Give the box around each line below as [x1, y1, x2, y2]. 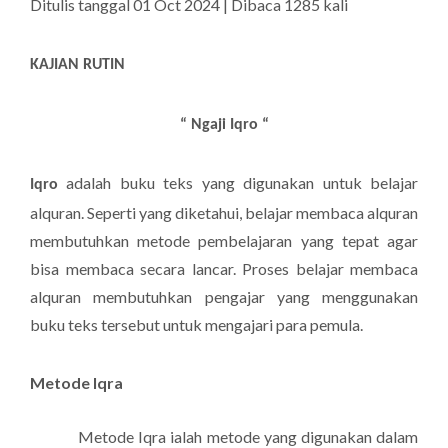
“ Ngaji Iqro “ [179, 117, 269, 133]
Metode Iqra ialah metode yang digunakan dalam [78, 427, 418, 446]
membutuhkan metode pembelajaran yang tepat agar [30, 231, 418, 250]
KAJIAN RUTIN [30, 57, 125, 73]
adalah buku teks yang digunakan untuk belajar [58, 173, 418, 192]
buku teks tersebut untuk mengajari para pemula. [30, 315, 363, 334]
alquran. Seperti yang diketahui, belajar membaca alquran [30, 203, 418, 222]
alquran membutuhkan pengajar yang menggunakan [30, 287, 418, 306]
